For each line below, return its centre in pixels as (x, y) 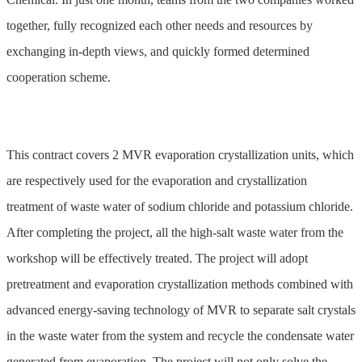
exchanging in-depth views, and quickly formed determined (158, 52)
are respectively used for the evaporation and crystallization (157, 181)
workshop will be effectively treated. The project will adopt (157, 259)
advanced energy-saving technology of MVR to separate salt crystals (181, 310)
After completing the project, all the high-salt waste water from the (175, 233)
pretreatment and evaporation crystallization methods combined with (180, 284)
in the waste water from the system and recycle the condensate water (180, 336)
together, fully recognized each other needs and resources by (160, 26)
